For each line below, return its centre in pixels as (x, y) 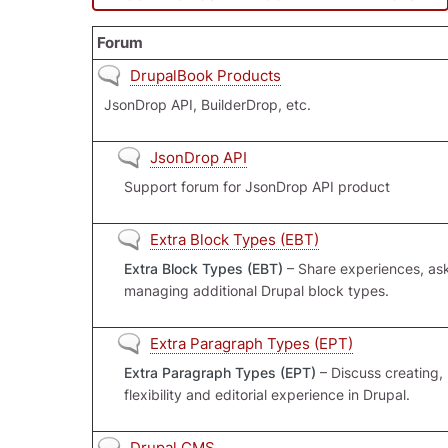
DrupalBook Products (205, 75)
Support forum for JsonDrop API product (256, 187)
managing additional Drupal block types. (256, 291)
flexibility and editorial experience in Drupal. (266, 395)
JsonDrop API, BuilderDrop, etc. (207, 105)
